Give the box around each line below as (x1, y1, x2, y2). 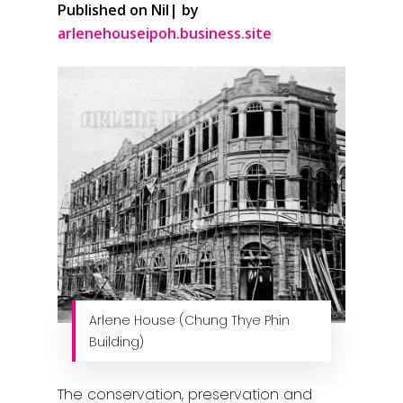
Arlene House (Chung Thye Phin (89, 311, 291, 330)
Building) (89, 333, 145, 352)
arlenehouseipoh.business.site (58, 22, 273, 43)
